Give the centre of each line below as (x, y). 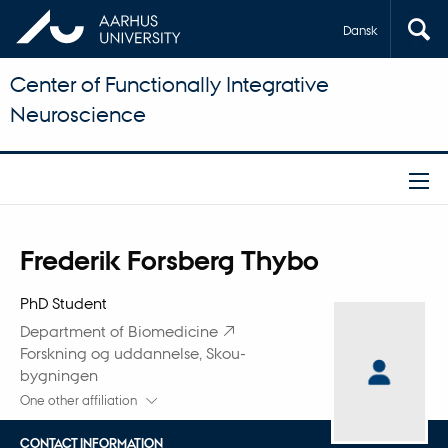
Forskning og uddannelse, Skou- (132, 353)
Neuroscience (78, 114)
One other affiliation (79, 401)
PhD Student (63, 302)
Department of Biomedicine (118, 331)
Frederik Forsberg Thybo (169, 260)
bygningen (58, 375)
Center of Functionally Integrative (169, 84)
